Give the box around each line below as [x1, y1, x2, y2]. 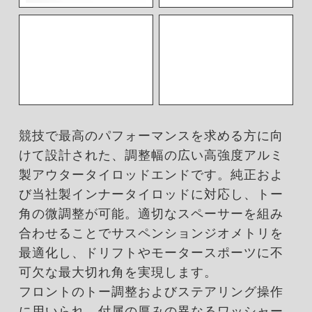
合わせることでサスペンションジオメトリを [18, 226, 283, 240]
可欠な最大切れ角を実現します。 [18, 265, 217, 279]
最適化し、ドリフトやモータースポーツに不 [18, 245, 283, 260]
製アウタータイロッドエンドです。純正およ [18, 167, 283, 182]
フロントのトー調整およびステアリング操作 [18, 284, 283, 299]
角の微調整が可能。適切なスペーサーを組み [18, 206, 283, 221]
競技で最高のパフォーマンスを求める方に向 [18, 128, 283, 143]
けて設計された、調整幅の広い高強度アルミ [18, 148, 283, 162]
